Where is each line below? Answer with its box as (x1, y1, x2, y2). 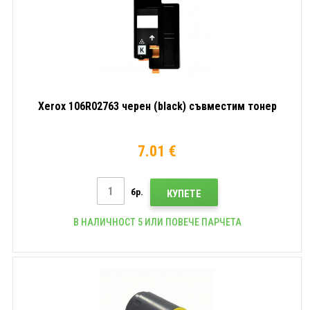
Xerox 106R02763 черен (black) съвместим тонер (37, 100, 277, 113)
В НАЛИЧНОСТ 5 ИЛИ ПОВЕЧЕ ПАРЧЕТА (73, 216, 241, 228)
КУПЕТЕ (166, 187, 201, 200)
